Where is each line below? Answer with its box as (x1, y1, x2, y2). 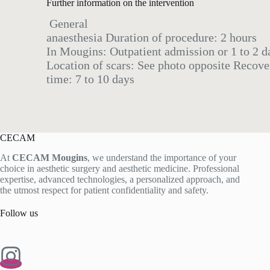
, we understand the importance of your (87, 152, 236, 163)
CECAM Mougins (12, 152, 87, 163)
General (46, 17, 88, 31)
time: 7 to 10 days (46, 72, 134, 86)
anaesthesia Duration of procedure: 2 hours (46, 31, 257, 45)
